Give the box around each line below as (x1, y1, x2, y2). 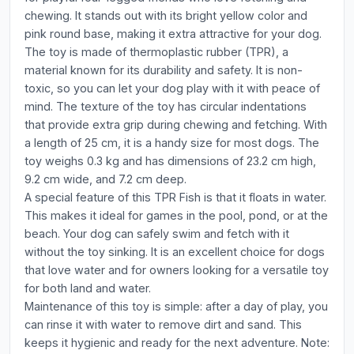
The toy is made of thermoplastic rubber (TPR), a (24, 45, 288, 58)
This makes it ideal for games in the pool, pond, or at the (24, 209, 328, 222)
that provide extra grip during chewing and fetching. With (24, 118, 327, 131)
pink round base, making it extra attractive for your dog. (24, 27, 322, 40)
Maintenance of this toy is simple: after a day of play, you (24, 299, 328, 313)
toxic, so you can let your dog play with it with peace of (24, 81, 320, 95)
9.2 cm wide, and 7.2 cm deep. (24, 172, 186, 186)
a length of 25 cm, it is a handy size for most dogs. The (24, 136, 319, 149)
